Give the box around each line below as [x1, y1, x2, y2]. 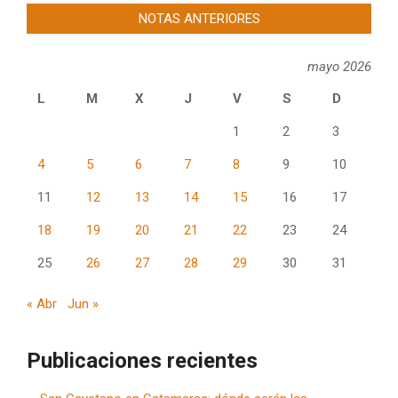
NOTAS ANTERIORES [138, 10, 260, 27]
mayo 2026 [307, 58, 371, 75]
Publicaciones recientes [27, 347, 258, 373]
